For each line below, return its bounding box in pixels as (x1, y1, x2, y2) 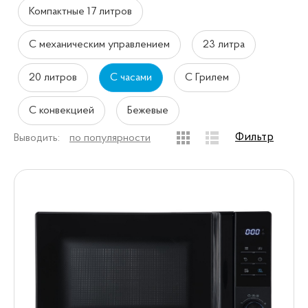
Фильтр (235, 131, 274, 144)
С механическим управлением (29, 39, 170, 51)
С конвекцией (29, 105, 94, 117)
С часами (110, 72, 152, 84)
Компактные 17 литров (29, 6, 132, 18)
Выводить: (14, 132, 60, 144)
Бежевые (127, 105, 168, 117)
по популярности (69, 132, 151, 144)
